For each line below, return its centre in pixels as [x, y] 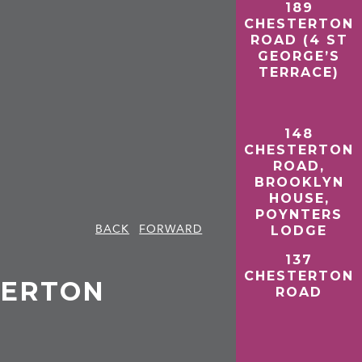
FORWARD [171, 229]
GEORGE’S [299, 56]
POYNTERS [299, 214]
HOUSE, [299, 198]
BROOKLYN [299, 182]
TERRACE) [299, 72]
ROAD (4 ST [299, 40]
